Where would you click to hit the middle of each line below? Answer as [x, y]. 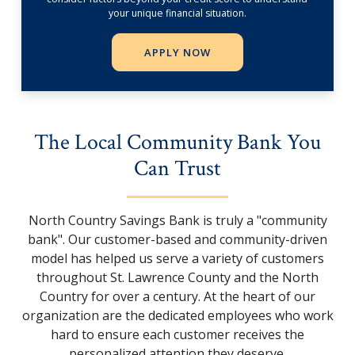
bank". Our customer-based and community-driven [177, 240]
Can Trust [177, 169]
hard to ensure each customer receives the [177, 335]
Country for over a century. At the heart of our [177, 297]
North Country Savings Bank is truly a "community [177, 221]
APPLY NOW [177, 53]
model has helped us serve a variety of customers [177, 259]
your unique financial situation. [177, 13]
